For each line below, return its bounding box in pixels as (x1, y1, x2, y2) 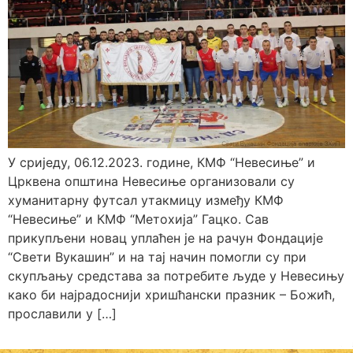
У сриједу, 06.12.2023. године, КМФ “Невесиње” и (8, 154, 315, 170)
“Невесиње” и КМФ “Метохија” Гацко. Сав (8, 210, 269, 227)
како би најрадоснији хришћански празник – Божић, (8, 286, 335, 303)
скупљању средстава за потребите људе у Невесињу (8, 267, 344, 284)
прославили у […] (8, 305, 117, 321)
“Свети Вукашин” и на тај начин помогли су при (8, 248, 307, 265)
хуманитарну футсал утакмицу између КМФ (8, 191, 284, 208)
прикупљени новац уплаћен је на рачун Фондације (8, 229, 323, 246)
